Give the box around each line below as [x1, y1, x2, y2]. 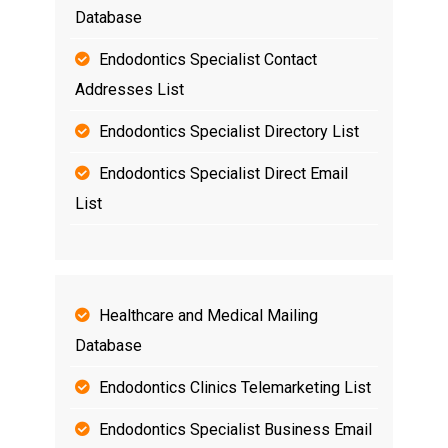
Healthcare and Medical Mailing [99, 305, 318, 325]
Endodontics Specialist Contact [99, 49, 317, 69]
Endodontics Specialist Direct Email [99, 163, 348, 183]
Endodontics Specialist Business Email [99, 419, 372, 439]
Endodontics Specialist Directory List [99, 121, 359, 141]
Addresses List [75, 79, 184, 99]
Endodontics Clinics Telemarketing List [99, 377, 371, 397]
